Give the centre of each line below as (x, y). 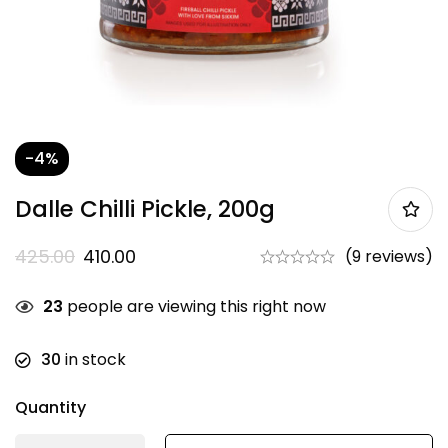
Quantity (50, 407)
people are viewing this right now (194, 306)
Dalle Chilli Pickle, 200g (145, 208)
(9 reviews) (389, 256)
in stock (93, 359)
